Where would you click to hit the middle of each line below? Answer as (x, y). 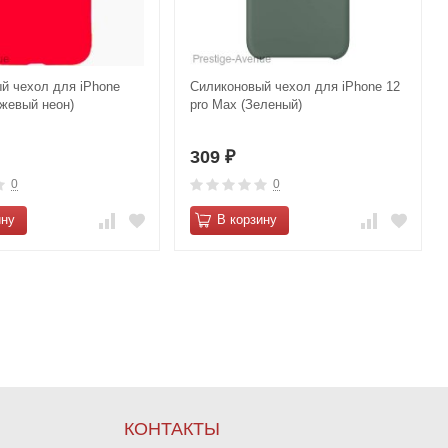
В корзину (247, 220)
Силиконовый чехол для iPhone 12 (295, 87)
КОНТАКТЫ (171, 429)
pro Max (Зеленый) (246, 105)
